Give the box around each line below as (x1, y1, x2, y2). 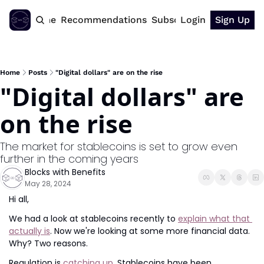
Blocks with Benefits (25, 166, 105, 178)
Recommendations (60, 14, 147, 25)
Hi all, (9, 193, 29, 205)
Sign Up (215, 14, 250, 25)
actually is (9, 225, 50, 237)
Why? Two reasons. (9, 237, 88, 249)
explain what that (178, 213, 250, 225)
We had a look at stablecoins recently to (9, 213, 178, 225)
